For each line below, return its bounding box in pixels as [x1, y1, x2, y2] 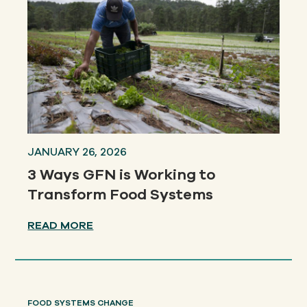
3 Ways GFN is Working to [27, 164, 216, 186]
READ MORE [27, 218, 94, 234]
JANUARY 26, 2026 [27, 145, 127, 160]
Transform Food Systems [27, 184, 214, 206]
